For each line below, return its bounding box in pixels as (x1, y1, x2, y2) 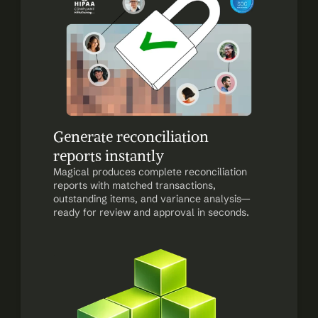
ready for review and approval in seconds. (53, 206, 249, 219)
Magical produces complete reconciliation (53, 165, 247, 178)
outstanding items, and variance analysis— (53, 192, 251, 205)
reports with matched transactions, (53, 179, 216, 192)
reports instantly (53, 146, 164, 165)
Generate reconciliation (53, 127, 209, 146)
